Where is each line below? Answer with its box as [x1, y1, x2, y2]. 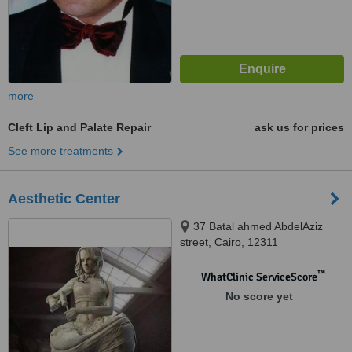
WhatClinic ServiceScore [200, 270, 317, 284]
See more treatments [8, 145, 113, 157]
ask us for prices [255, 121, 344, 134]
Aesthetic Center [8, 191, 120, 207]
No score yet [225, 290, 293, 302]
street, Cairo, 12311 [180, 236, 278, 248]
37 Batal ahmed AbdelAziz [193, 220, 323, 233]
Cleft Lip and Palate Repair [8, 121, 151, 134]
